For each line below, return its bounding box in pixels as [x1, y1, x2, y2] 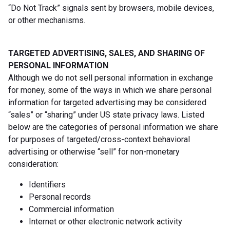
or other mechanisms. [8, 15, 85, 25]
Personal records [29, 191, 91, 202]
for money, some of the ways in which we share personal [8, 85, 212, 95]
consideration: [8, 159, 59, 169]
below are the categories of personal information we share [8, 122, 218, 132]
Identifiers [29, 179, 66, 189]
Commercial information [29, 204, 114, 214]
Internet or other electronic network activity [29, 216, 182, 226]
